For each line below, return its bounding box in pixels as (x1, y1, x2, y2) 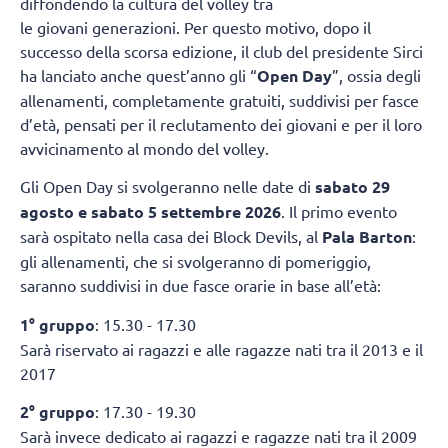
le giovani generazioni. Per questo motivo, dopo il (20, 16, 371, 37)
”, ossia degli (332, 64, 421, 85)
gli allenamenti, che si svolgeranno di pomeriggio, (20, 251, 371, 272)
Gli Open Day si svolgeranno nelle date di (20, 176, 315, 197)
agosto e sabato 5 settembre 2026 (20, 201, 281, 223)
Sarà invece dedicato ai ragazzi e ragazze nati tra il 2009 (20, 425, 417, 446)
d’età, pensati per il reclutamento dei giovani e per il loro (20, 113, 422, 134)
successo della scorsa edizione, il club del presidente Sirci (20, 40, 423, 61)
